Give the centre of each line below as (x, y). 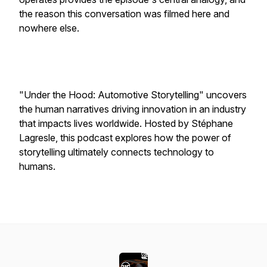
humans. (37, 166)
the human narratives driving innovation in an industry (133, 109)
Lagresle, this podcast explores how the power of (125, 138)
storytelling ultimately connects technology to (117, 152)
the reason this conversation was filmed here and (124, 14)
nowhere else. (49, 28)
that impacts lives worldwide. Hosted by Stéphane (126, 123)
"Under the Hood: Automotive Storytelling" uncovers (133, 95)
